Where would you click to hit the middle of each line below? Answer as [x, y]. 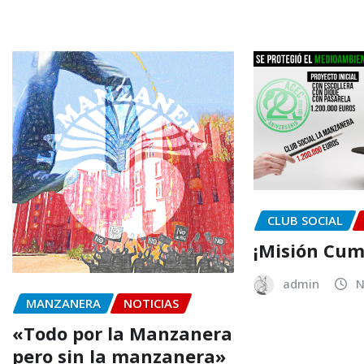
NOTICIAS [151, 303]
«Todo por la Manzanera [122, 333]
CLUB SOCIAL [305, 221]
